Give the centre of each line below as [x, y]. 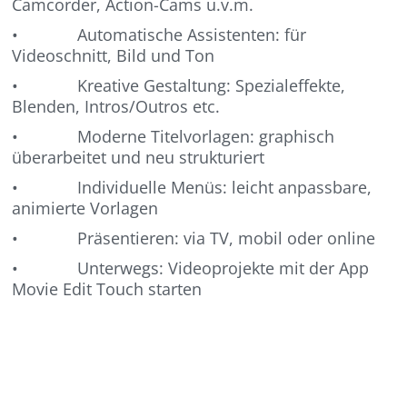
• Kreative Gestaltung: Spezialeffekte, [179, 85]
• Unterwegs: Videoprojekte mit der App [191, 268]
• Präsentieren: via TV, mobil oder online [194, 238]
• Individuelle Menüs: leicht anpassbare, [192, 187]
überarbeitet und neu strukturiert [141, 157]
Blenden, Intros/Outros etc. [116, 106]
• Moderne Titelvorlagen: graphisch [174, 136]
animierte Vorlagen [85, 208]
